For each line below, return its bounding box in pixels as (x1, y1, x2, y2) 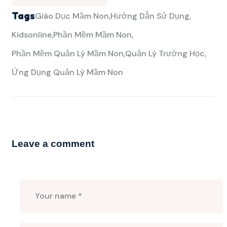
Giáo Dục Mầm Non (35, 11, 109, 22)
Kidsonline (12, 29, 52, 41)
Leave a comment (12, 138, 94, 149)
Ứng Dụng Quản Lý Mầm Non (12, 67, 123, 78)
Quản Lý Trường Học (125, 48, 205, 59)
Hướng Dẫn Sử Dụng (110, 11, 190, 22)
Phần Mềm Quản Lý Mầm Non (12, 48, 124, 59)
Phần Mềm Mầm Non (53, 29, 132, 41)
